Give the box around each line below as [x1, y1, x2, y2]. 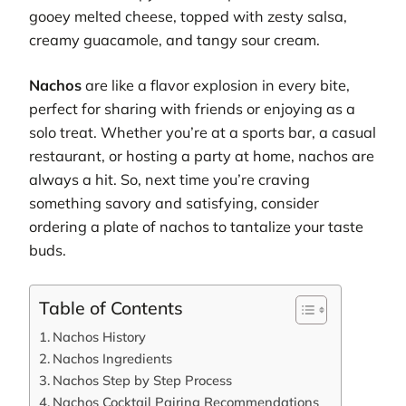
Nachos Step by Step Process [52, 371, 232, 389]
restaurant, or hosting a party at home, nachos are [29, 147, 374, 166]
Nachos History [52, 327, 146, 345]
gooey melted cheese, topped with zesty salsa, [29, 7, 347, 26]
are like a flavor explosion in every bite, [82, 76, 350, 95]
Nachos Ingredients [52, 349, 172, 367]
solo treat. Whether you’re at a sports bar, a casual [29, 123, 376, 142]
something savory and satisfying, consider [29, 194, 319, 213]
